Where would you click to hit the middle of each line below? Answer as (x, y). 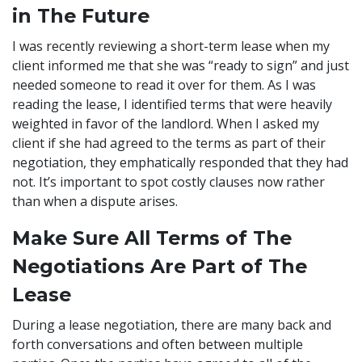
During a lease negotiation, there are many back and (172, 324)
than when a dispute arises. (95, 201)
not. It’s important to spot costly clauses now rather (168, 181)
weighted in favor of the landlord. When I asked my (166, 123)
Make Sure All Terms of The (152, 238)
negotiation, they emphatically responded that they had (180, 162)
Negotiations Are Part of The (160, 266)
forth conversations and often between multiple (158, 344)
